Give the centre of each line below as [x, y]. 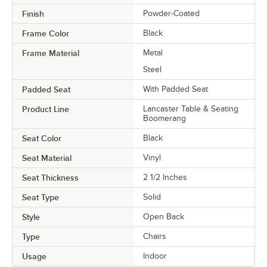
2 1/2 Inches [165, 177]
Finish [33, 13]
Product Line [46, 109]
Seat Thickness [50, 177]
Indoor [155, 256]
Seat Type [41, 197]
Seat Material [47, 158]
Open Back [164, 216]
